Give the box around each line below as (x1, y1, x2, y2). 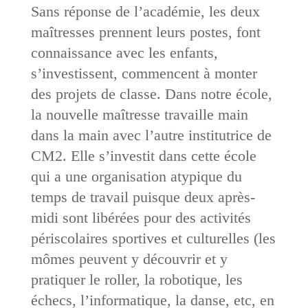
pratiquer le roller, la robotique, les (30, 270, 243, 288)
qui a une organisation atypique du (30, 167, 242, 185)
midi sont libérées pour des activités (30, 208, 251, 226)
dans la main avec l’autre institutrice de (30, 126, 272, 144)
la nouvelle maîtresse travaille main (30, 105, 248, 123)
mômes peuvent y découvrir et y (30, 250, 228, 267)
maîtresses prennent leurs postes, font (30, 23, 261, 41)
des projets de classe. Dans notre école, (30, 85, 272, 102)
